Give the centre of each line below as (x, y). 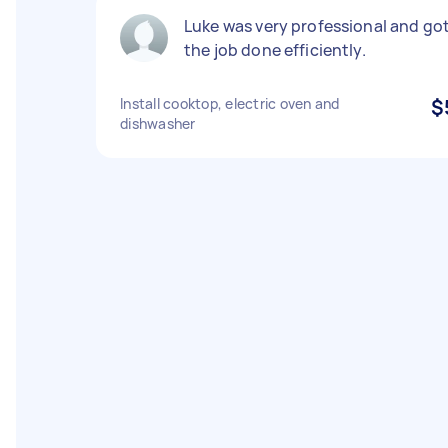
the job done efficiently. (275, 50)
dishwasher (158, 123)
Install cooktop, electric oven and (230, 103)
